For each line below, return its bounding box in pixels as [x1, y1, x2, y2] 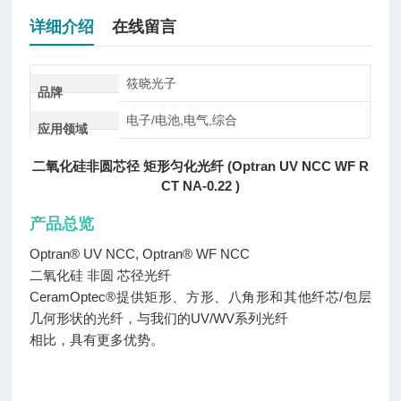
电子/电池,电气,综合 [125, 113, 237, 127]
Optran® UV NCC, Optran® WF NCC [30, 246, 251, 261]
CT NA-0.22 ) [160, 178, 240, 193]
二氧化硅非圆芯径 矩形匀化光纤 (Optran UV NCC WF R [31, 158, 369, 174]
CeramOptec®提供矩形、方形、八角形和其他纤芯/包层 [30, 289, 371, 304]
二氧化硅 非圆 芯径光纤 [30, 268, 172, 283]
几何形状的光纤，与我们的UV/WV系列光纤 [30, 311, 289, 326]
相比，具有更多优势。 [30, 332, 165, 347]
